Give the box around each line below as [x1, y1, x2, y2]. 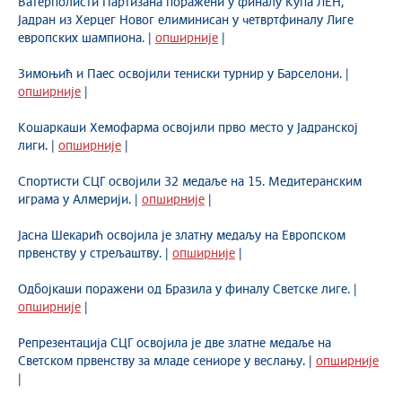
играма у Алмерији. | [18, 194, 142, 206]
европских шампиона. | [18, 32, 155, 45]
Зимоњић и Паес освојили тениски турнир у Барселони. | [18, 68, 349, 81]
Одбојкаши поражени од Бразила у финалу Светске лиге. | [18, 284, 357, 296]
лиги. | [18, 140, 58, 153]
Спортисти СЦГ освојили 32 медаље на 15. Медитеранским [18, 176, 362, 188]
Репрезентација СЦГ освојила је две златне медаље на [18, 337, 331, 350]
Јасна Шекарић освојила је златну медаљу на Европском [18, 230, 345, 242]
